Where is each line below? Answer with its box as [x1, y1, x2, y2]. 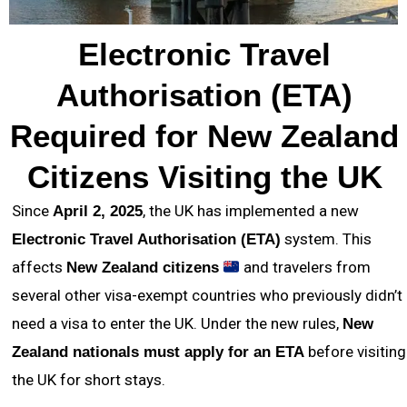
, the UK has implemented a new [143, 202, 359, 221]
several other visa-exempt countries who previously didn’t [12, 286, 402, 305]
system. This [281, 230, 372, 249]
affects [12, 258, 66, 277]
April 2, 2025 [53, 203, 143, 221]
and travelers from [240, 258, 372, 277]
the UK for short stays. [12, 371, 165, 390]
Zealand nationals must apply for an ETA [12, 343, 304, 362]
